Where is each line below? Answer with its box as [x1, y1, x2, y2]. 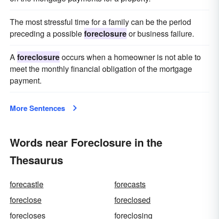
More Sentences [10, 103, 65, 113]
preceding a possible [10, 28, 84, 39]
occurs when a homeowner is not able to [60, 51, 201, 63]
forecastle [10, 178, 44, 190]
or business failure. [127, 28, 194, 39]
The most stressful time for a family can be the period [10, 16, 191, 27]
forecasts [114, 178, 146, 190]
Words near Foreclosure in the [10, 134, 162, 150]
